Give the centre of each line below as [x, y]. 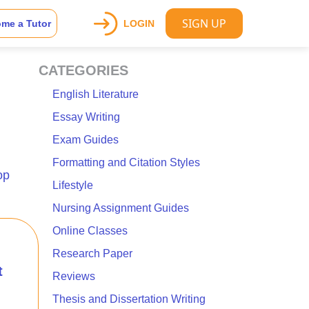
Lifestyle [73, 185]
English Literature [96, 94]
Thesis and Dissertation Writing [129, 299]
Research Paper [92, 253]
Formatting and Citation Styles [126, 162]
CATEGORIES [83, 70]
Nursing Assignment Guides [121, 208]
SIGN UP [204, 23]
